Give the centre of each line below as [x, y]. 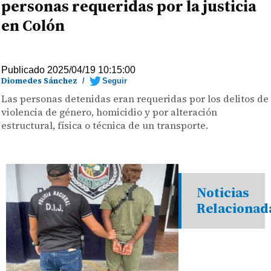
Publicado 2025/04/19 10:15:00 [69, 70]
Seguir [115, 81]
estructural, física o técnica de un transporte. [105, 125]
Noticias [223, 193]
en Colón [33, 25]
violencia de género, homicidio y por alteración [109, 112]
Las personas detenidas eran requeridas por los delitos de [135, 99]
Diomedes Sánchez [40, 81]
